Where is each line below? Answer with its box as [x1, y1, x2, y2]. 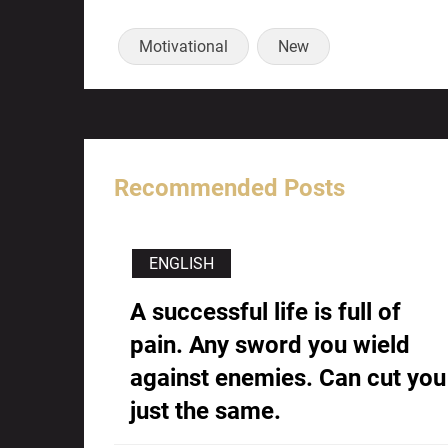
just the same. [130, 397, 281, 426]
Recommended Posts [114, 174, 345, 203]
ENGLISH [149, 254, 214, 274]
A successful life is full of [130, 298, 401, 327]
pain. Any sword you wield [130, 331, 410, 360]
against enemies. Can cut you [130, 364, 446, 393]
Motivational [139, 37, 228, 57]
